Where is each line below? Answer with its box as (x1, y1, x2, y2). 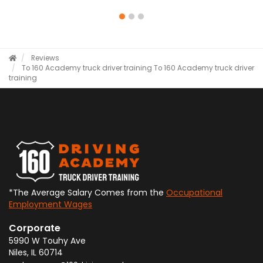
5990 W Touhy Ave (9, 235, 86, 247)
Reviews (31, 53, 59, 63)
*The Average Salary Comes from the (9, 187, 166, 198)
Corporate (9, 221, 60, 235)
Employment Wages (9, 198, 92, 210)
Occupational (166, 187, 222, 198)
